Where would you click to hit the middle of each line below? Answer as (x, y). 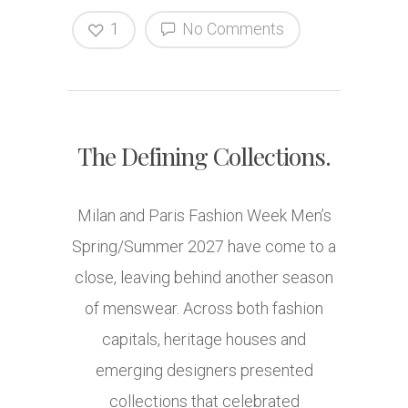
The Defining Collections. (204, 156)
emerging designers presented (204, 371)
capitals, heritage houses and (204, 340)
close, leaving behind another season (204, 278)
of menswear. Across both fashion (204, 309)
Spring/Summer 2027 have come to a (204, 247)
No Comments (231, 29)
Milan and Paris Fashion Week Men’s (204, 216)
